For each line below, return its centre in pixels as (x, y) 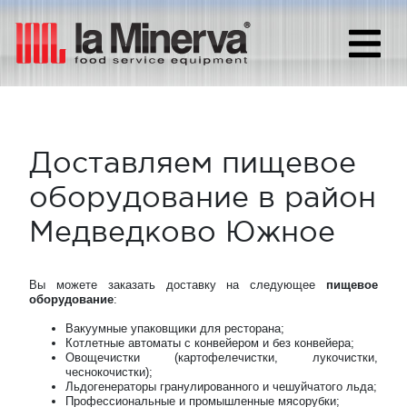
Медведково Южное (182, 231)
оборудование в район (203, 197)
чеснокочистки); (109, 372)
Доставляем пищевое (193, 162)
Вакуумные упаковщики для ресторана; (175, 328)
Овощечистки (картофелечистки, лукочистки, (222, 357)
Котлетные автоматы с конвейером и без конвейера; (210, 343)
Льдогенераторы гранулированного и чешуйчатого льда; (221, 387)
